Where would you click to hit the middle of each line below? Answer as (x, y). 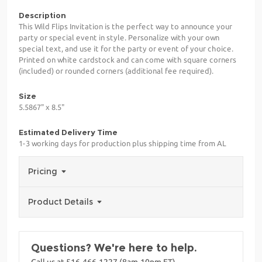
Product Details (62, 201)
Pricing (44, 171)
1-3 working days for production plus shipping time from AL (123, 143)
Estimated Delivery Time (68, 132)
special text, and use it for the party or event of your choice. (126, 48)
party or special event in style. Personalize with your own (119, 37)
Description (42, 15)
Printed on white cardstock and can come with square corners (127, 59)
